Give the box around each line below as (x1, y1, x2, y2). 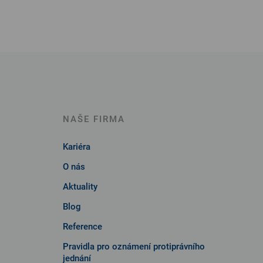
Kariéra (63, 141, 90, 152)
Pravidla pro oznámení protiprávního (63, 241, 205, 252)
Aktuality (63, 181, 97, 192)
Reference (63, 221, 102, 232)
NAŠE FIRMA (63, 113, 125, 124)
